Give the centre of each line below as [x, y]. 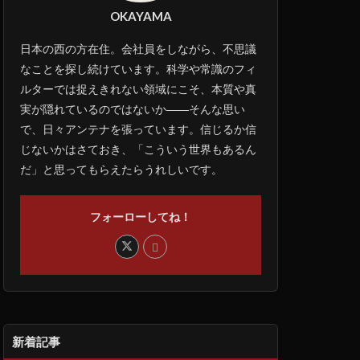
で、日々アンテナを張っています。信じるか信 [138, 129]
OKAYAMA [141, 16]
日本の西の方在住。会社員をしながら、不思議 [138, 49]
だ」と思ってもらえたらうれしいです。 [121, 169]
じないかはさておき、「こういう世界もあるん [138, 149]
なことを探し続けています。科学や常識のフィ [138, 69]
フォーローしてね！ [141, 217]
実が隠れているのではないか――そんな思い [133, 109]
